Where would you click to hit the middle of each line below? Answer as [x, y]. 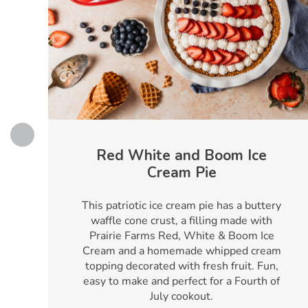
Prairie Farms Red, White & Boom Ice [181, 236]
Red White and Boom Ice [181, 155]
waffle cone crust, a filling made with [181, 221]
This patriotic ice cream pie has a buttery [181, 206]
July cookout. [181, 296]
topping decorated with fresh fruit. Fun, [181, 266]
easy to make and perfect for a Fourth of [181, 281]
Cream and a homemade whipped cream [181, 251]
